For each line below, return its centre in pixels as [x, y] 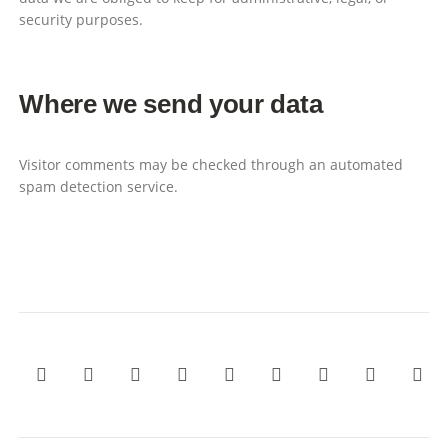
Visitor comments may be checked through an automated [211, 165]
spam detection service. [99, 187]
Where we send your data [171, 104]
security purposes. [81, 19]
